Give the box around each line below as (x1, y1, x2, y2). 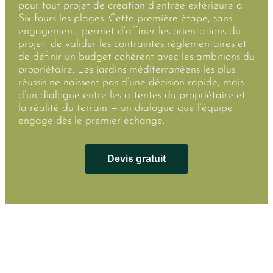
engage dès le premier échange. (18, 115, 165, 126)
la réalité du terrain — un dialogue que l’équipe (18, 102, 233, 113)
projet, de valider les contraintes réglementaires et (18, 38, 247, 49)
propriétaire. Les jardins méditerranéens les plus (18, 64, 235, 75)
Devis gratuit (107, 153, 166, 164)
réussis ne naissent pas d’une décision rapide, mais (18, 77, 244, 88)
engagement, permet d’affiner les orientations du (18, 26, 241, 37)
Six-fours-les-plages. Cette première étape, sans (18, 13, 232, 24)
